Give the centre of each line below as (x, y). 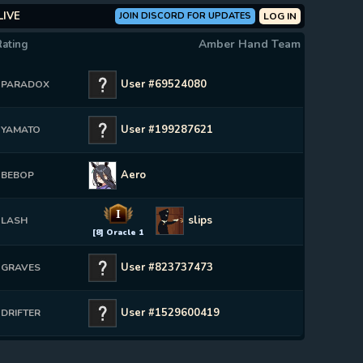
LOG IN (280, 16)
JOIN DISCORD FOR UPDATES (185, 16)
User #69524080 (164, 84)
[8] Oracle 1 (118, 233)
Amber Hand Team (250, 44)
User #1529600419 (171, 313)
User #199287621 (167, 130)
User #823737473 (167, 267)
